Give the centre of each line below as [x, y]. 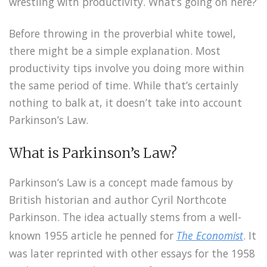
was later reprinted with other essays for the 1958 [132, 253]
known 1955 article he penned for [93, 235]
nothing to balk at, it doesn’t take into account [125, 103]
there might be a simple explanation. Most [115, 51]
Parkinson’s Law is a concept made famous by [121, 182]
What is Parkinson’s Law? [93, 153]
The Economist [210, 235]
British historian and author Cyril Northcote [118, 199]
